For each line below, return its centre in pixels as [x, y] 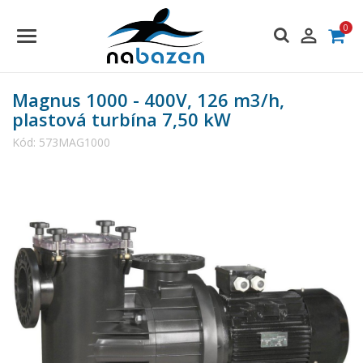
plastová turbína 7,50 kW [122, 119]
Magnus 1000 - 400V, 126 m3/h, [148, 100]
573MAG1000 [75, 142]
